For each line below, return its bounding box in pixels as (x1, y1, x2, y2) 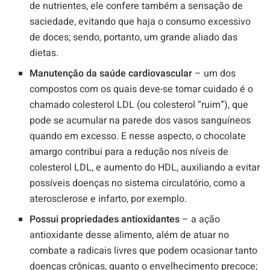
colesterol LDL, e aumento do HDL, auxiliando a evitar (30, 160, 260, 175)
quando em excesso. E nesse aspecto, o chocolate (30, 129, 246, 144)
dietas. (30, 46, 59, 61)
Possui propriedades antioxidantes (30, 212, 180, 227)
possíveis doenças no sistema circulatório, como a (30, 176, 246, 191)
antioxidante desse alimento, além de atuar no (30, 228, 230, 243)
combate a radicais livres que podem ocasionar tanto (30, 243, 258, 259)
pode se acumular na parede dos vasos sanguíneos (30, 113, 251, 128)
